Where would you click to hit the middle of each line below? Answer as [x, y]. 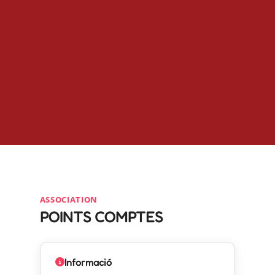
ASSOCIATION [68, 199]
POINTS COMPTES [101, 217]
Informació [88, 262]
